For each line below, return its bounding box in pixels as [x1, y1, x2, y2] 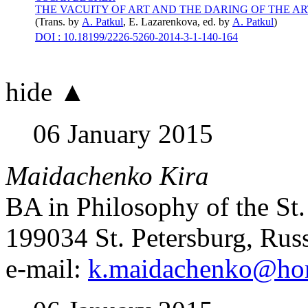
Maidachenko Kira [5, 161, 209, 190]
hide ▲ [5, 77, 86, 107]
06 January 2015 [33, 119, 213, 148]
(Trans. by [35, 16, 82, 27]
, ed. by [197, 16, 232, 27]
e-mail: [5, 254, 88, 283]
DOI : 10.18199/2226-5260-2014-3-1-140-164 [35, 31, 238, 43]
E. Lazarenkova [129, 16, 197, 27]
